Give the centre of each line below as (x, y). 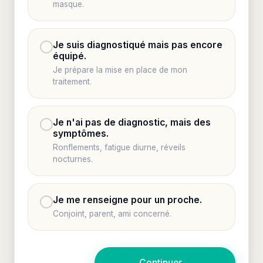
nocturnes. (73, 159)
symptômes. (81, 134)
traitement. (72, 82)
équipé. (70, 56)
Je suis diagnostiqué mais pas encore (138, 45)
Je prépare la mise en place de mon (120, 70)
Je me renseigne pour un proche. (127, 200)
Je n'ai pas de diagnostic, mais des (132, 122)
